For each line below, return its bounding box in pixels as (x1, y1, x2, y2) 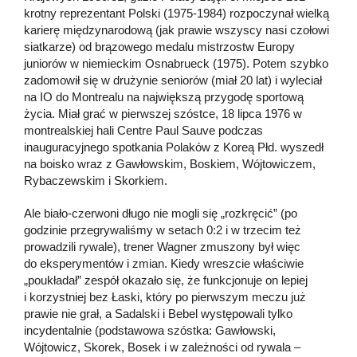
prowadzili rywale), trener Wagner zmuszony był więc (24, 239, 300, 253)
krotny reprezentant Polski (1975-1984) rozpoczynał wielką (24, 6, 329, 20)
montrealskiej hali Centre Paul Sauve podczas (24, 123, 263, 137)
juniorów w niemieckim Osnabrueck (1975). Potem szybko (24, 56, 328, 70)
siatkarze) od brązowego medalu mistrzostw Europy (24, 39, 295, 53)
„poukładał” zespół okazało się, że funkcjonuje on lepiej (24, 273, 308, 287)
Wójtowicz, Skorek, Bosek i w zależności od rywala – (24, 339, 300, 354)
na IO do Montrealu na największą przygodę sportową (24, 89, 304, 104)
